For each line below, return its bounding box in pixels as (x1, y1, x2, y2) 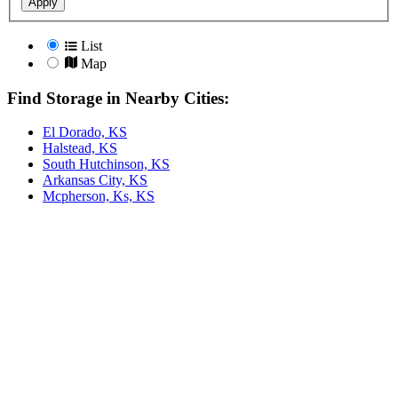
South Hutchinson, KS (43, 156, 170, 172)
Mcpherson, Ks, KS (43, 188, 155, 204)
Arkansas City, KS (43, 172, 147, 188)
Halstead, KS (43, 140, 117, 156)
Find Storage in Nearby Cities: (7, 88, 229, 107)
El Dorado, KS (43, 124, 127, 140)
